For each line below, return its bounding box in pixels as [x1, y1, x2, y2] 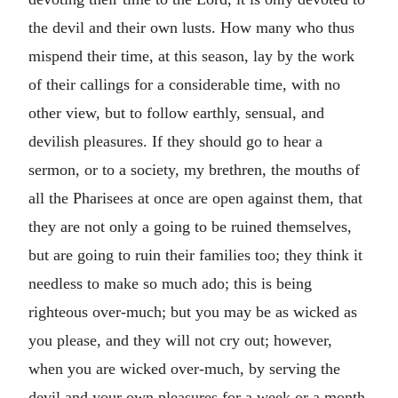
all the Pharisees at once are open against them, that [28, 188, 362, 207]
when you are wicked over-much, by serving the [28, 359, 340, 378]
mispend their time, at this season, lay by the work [28, 46, 354, 65]
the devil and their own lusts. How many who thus [28, 18, 354, 36]
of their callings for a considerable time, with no [28, 75, 340, 93]
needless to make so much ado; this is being [28, 274, 312, 292]
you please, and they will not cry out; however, [28, 330, 332, 349]
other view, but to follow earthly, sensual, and [28, 103, 324, 122]
